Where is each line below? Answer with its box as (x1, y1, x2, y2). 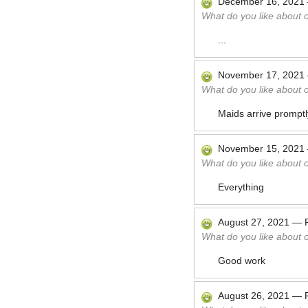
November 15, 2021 (218, 143, 305, 154)
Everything (218, 181, 264, 192)
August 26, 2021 (218, 290, 289, 301)
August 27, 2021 (218, 217, 289, 228)
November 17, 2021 (218, 69, 305, 80)
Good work (218, 255, 265, 266)
